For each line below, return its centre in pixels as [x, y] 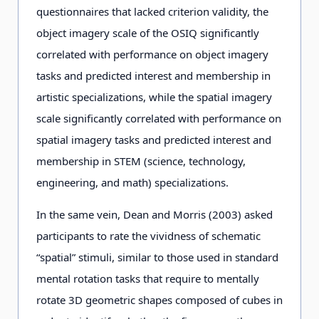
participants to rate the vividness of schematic [148, 236]
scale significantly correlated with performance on [159, 118]
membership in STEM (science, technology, [141, 161]
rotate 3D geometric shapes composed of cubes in [159, 300]
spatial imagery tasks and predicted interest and [154, 140]
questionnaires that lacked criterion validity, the [152, 11]
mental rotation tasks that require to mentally [148, 278]
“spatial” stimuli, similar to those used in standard [157, 257]
